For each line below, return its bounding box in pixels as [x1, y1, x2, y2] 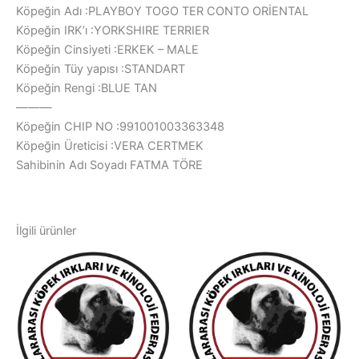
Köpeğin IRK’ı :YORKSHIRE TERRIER [16, 23, 209, 38]
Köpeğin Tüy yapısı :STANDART [16, 62, 185, 77]
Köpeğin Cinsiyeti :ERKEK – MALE [16, 42, 199, 58]
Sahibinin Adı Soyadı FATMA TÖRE [16, 158, 203, 173]
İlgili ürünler [16, 224, 76, 239]
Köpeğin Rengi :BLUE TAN [16, 81, 157, 96]
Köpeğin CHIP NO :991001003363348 [16, 119, 224, 135]
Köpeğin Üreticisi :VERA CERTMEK [16, 139, 204, 154]
